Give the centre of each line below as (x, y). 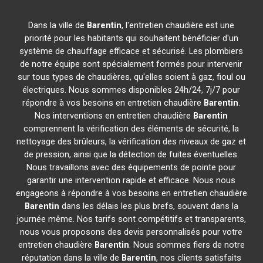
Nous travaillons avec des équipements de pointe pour (131, 167)
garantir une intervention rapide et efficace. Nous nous (131, 180)
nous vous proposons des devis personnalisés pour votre (131, 232)
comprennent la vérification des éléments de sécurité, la (131, 129)
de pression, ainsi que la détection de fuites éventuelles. (131, 154)
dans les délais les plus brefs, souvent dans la (149, 206)
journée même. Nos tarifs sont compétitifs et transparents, (131, 219)
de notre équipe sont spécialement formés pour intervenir (131, 64)
